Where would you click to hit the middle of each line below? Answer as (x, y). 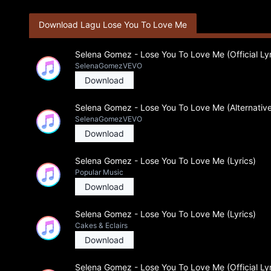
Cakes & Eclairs (101, 225)
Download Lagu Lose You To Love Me (113, 24)
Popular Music (99, 172)
